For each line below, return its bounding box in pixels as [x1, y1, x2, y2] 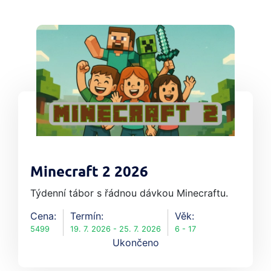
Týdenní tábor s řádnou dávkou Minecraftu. [30, 187, 228, 200]
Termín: [70, 210, 103, 223]
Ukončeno [112, 237, 159, 249]
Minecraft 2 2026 [30, 163, 148, 183]
